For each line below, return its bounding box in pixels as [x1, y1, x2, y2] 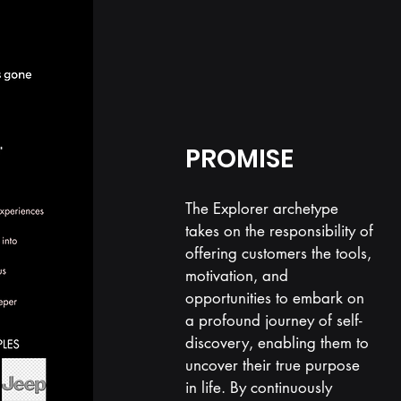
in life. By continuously [184, 378, 332, 397]
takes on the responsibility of [184, 221, 373, 241]
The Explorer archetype [184, 199, 338, 218]
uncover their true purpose [184, 355, 360, 375]
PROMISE [184, 141, 299, 176]
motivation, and [184, 266, 288, 286]
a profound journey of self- [184, 311, 363, 330]
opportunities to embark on [184, 288, 364, 308]
